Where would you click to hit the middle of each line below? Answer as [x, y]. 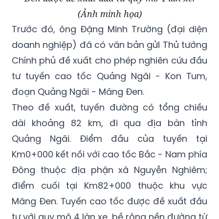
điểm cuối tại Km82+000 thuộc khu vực [109, 186]
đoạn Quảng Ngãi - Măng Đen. [78, 92]
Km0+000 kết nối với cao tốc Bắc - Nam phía [109, 154]
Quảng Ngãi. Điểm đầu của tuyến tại [109, 139]
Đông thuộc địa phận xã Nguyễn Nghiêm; [109, 170]
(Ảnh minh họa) [109, 14]
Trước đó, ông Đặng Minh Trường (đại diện [109, 29]
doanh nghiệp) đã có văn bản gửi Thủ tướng [109, 45]
